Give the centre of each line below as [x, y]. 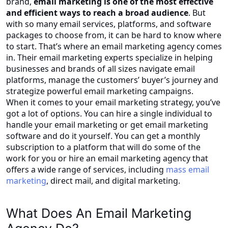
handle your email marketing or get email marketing [107, 124]
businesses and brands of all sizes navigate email [101, 68]
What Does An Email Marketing [99, 213]
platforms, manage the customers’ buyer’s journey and [112, 80]
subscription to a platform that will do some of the [103, 147]
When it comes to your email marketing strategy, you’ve [113, 102]
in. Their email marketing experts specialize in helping [109, 57]
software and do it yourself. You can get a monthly [103, 136]
